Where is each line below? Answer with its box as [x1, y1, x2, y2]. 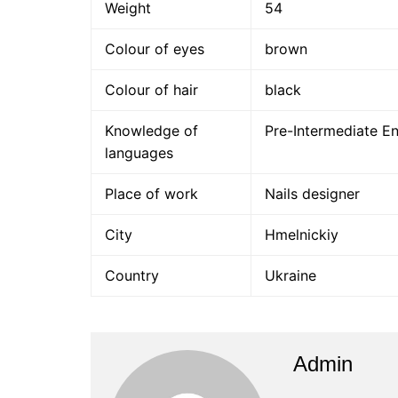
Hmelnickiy [265, 226, 338, 243]
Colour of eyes [105, 40, 204, 58]
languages [105, 144, 173, 162]
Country [105, 267, 159, 284]
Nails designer [265, 185, 360, 203]
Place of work [105, 185, 198, 203]
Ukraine [265, 267, 316, 284]
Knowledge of [105, 122, 198, 139]
